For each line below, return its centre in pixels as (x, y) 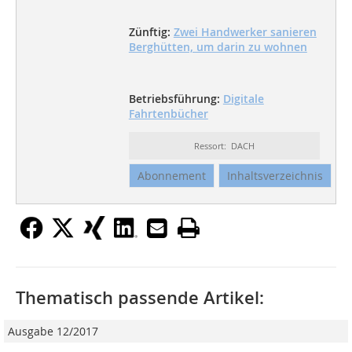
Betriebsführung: (176, 99)
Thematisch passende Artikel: (140, 298)
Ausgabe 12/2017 (53, 332)
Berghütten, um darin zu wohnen (218, 47)
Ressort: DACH (224, 146)
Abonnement (171, 176)
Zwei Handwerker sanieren (245, 32)
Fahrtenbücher (168, 114)
